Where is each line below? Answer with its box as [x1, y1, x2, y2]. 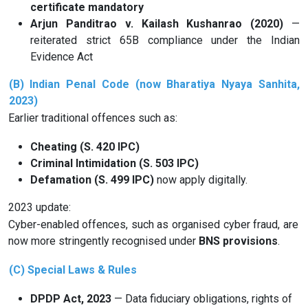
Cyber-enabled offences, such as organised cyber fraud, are [8, 217, 298, 231]
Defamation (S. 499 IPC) [30, 173, 154, 187]
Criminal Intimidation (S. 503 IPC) [30, 157, 199, 170]
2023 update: [8, 201, 71, 214]
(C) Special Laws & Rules [8, 263, 137, 277]
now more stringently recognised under [8, 234, 199, 247]
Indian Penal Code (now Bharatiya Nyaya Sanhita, [30, 78, 300, 91]
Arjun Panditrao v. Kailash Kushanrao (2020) [30, 17, 284, 31]
